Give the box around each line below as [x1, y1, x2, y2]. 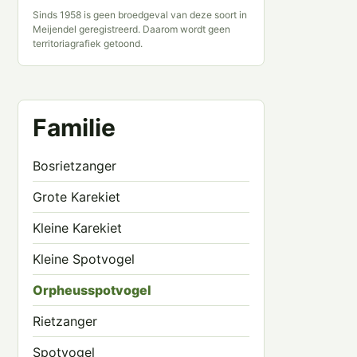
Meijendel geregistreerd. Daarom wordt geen [33, 23, 230, 35]
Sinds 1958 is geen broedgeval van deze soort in [33, 9, 247, 21]
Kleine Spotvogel [33, 251, 135, 267]
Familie [33, 113, 116, 142]
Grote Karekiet [33, 189, 120, 205]
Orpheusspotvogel [33, 282, 151, 298]
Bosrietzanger [33, 158, 116, 174]
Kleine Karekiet [33, 220, 122, 236]
